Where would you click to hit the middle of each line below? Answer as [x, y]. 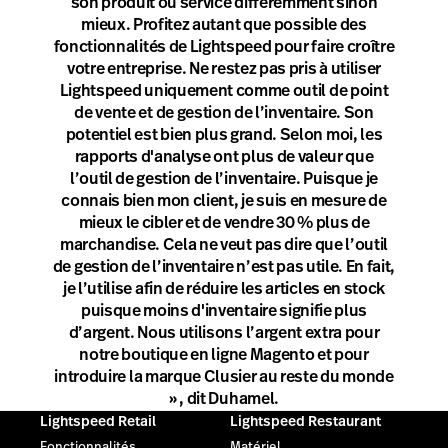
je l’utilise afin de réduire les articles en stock [224, 289]
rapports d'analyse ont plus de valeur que [224, 157]
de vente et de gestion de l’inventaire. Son [224, 113]
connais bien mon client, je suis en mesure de [224, 201]
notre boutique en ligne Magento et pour [224, 355]
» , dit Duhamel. [224, 399]
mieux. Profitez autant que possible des [224, 25]
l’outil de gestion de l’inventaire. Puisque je [224, 179]
